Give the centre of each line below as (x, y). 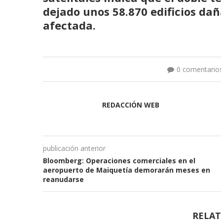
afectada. (69, 25)
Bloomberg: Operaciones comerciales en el (119, 160)
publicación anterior (74, 148)
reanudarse (63, 179)
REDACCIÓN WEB (131, 105)
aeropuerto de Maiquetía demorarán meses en (127, 170)
